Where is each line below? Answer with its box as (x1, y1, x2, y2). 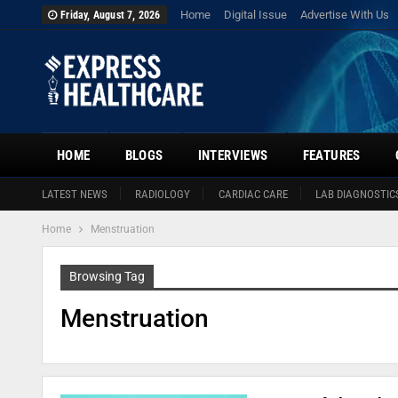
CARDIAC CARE (218, 187, 288, 201)
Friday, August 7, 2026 (60, 9, 161, 21)
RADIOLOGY (135, 187, 191, 201)
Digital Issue (223, 8, 287, 21)
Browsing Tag (69, 269, 145, 283)
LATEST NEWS (42, 187, 107, 201)
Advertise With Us (299, 8, 389, 21)
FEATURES (302, 147, 361, 163)
